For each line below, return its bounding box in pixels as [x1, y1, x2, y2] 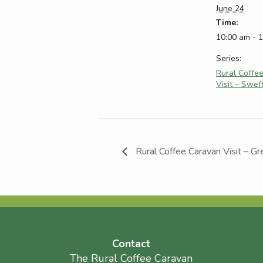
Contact [112, 236, 151, 251]
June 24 [216, 3, 244, 15]
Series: [216, 53, 241, 65]
